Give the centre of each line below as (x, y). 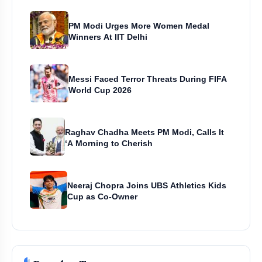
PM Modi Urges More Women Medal (139, 26)
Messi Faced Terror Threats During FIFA (147, 79)
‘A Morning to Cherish (109, 144)
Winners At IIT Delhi (108, 37)
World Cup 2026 (100, 90)
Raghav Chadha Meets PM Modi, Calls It (145, 132)
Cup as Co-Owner (103, 197)
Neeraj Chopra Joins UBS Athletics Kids (147, 186)
